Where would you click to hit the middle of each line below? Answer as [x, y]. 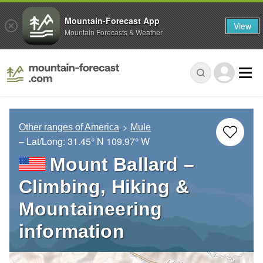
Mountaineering [91, 209]
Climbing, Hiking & [104, 187]
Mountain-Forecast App [112, 20]
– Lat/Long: [43, 141]
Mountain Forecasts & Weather [114, 32]
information [72, 232]
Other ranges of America [69, 127]
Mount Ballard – [122, 165]
